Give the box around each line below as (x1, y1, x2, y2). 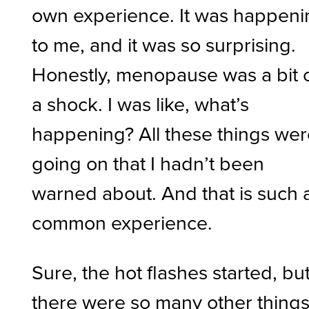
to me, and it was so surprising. (32, 30, 297, 59)
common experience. (32, 208, 213, 237)
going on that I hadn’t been (32, 149, 265, 177)
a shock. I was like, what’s (32, 90, 250, 118)
